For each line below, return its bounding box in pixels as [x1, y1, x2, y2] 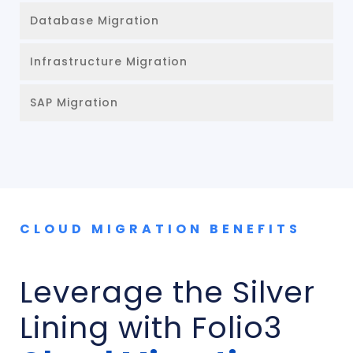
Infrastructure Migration [30, 54, 188, 70]
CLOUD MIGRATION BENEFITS [20, 220, 301, 239]
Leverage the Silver [20, 271, 315, 314]
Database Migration [30, 13, 159, 29]
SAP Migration [30, 95, 118, 111]
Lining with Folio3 [20, 307, 282, 349]
